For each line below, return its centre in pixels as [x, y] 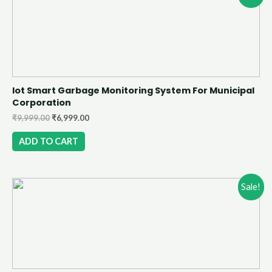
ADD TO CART [48, 141]
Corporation [42, 102]
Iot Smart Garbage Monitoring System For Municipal [133, 90]
